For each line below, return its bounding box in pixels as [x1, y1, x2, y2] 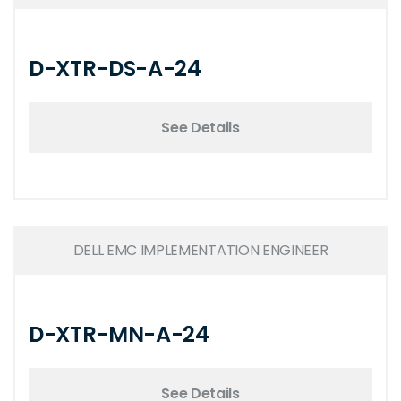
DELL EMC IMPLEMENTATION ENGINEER [73, 240, 328, 260]
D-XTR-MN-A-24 [29, 320, 209, 349]
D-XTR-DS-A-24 [29, 54, 201, 83]
